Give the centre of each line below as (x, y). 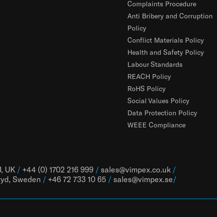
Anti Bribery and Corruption (170, 16)
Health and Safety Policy (165, 52)
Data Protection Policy (162, 113)
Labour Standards (155, 64)
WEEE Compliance (156, 125)
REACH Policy (149, 76)
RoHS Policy (146, 88)
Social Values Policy (158, 101)
